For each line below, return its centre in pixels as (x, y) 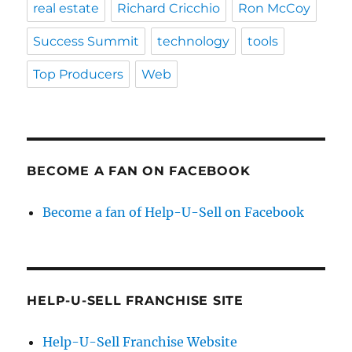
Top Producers (79, 75)
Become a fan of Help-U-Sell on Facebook (174, 213)
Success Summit (86, 42)
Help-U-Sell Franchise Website (140, 342)
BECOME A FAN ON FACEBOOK (139, 171)
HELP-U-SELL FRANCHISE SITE (135, 301)
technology (194, 42)
